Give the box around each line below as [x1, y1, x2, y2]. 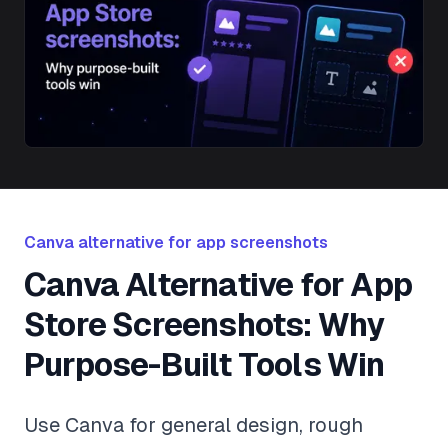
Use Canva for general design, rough [24, 414, 363, 437]
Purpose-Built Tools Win [24, 347, 385, 384]
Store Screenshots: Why [24, 307, 385, 344]
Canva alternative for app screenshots [24, 233, 328, 253]
